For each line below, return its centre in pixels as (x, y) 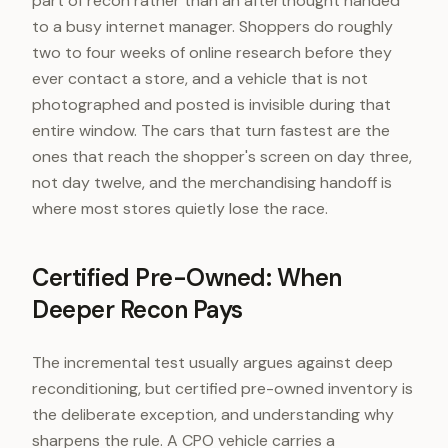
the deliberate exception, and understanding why (213, 414)
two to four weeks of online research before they (212, 52)
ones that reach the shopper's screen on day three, (222, 156)
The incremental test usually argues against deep (212, 362)
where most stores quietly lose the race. (180, 208)
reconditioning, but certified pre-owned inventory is (222, 388)
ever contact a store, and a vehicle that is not (200, 78)
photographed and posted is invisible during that (211, 104)
